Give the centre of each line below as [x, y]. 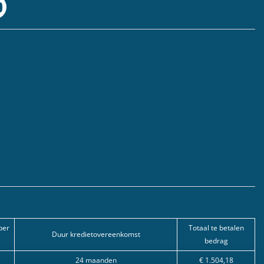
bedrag [216, 241]
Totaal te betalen [216, 228]
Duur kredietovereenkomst [96, 234]
